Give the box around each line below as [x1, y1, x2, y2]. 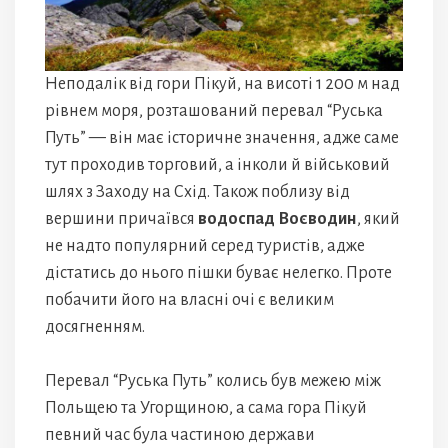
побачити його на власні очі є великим [45, 290, 334, 309]
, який [357, 209, 400, 228]
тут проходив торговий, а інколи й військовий [45, 155, 390, 174]
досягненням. [45, 317, 145, 336]
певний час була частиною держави [45, 425, 315, 444]
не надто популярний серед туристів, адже [45, 236, 365, 255]
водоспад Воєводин [198, 209, 357, 228]
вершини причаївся [45, 209, 198, 228]
